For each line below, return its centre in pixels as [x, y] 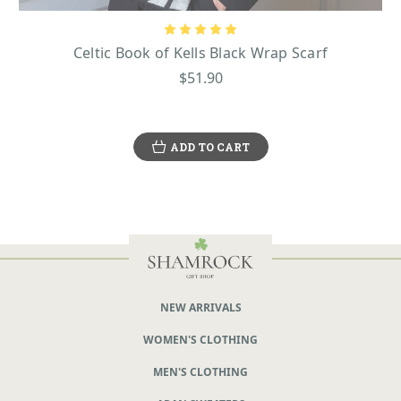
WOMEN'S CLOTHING [200, 339]
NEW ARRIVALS [200, 307]
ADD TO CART [209, 146]
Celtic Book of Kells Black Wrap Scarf [200, 52]
